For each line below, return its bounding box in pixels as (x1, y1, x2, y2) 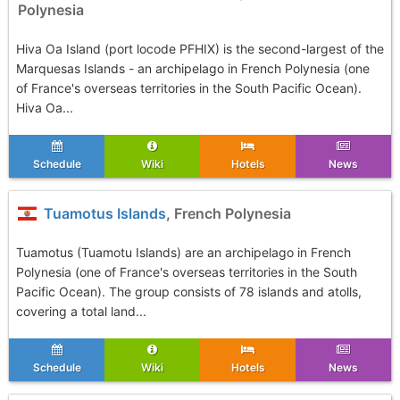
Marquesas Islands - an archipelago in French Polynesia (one (16, 61, 370, 76)
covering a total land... (16, 304, 146, 319)
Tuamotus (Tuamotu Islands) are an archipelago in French (16, 245, 351, 260)
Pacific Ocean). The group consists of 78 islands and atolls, (16, 284, 362, 299)
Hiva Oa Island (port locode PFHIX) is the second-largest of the (16, 41, 384, 56)
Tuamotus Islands (37, 204, 167, 222)
